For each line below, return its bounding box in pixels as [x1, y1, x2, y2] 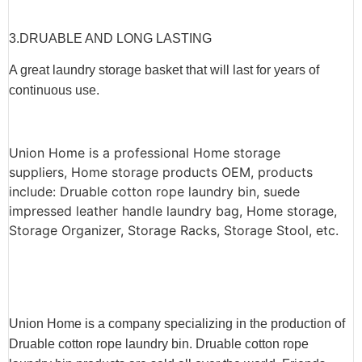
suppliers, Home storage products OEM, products [9, 163, 313, 180]
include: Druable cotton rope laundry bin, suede [9, 183, 300, 200]
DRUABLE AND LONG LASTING [19, 31, 212, 45]
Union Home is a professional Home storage [9, 144, 280, 161]
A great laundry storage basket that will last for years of [9, 63, 319, 78]
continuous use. [9, 83, 99, 98]
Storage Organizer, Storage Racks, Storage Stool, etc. [9, 221, 339, 238]
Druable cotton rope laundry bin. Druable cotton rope [9, 337, 309, 351]
